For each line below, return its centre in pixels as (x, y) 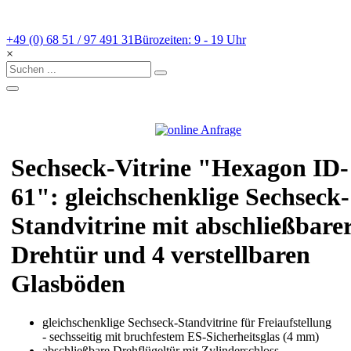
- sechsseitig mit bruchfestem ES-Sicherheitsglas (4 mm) (181, 336)
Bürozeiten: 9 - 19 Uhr (190, 40)
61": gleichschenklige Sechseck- (180, 197)
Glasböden (68, 284)
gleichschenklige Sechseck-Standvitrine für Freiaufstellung (187, 322)
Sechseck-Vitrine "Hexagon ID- (180, 168)
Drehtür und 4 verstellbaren (161, 255)
